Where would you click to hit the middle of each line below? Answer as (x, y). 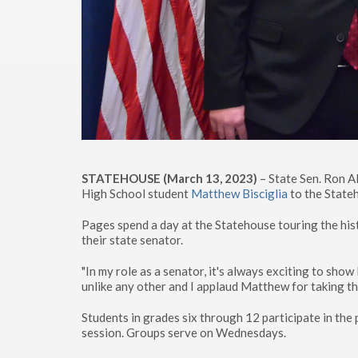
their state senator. (132, 240)
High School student (136, 194)
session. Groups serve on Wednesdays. (184, 333)
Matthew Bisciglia (239, 194)
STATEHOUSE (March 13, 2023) (169, 179)
